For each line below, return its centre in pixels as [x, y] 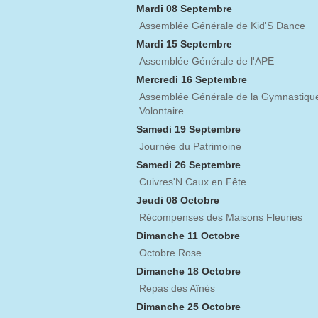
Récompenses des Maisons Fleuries [221, 218]
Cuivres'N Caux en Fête [193, 182]
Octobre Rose [170, 253]
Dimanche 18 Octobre [188, 272]
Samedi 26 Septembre [188, 165]
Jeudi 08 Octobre [178, 201]
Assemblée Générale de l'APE [207, 61]
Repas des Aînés [177, 289]
